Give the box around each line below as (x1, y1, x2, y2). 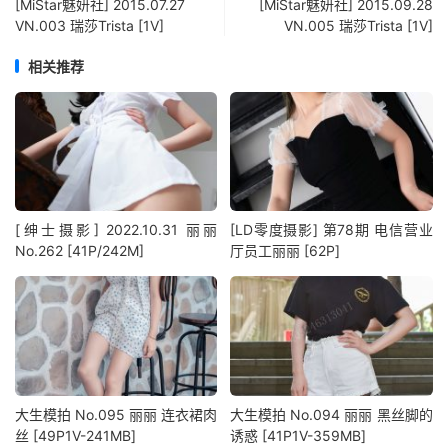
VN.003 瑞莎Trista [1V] (15, 16, 164, 34)
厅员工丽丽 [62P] (230, 242, 341, 260)
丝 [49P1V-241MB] (15, 426, 136, 444)
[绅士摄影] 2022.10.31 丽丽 (15, 221, 218, 239)
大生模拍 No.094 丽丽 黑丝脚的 (230, 405, 433, 423)
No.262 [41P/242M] (15, 242, 144, 260)
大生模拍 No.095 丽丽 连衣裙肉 (15, 405, 218, 423)
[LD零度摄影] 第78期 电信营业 (230, 221, 433, 239)
